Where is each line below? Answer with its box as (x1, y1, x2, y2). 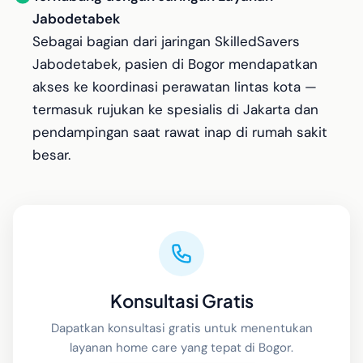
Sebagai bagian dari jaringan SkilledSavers (32, 32, 300, 50)
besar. (32, 146, 70, 164)
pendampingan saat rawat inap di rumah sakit (32, 123, 327, 141)
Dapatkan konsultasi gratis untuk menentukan (50, 320, 313, 336)
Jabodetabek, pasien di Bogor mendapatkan (32, 55, 318, 73)
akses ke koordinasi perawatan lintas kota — (32, 78, 317, 96)
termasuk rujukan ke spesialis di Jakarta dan (32, 100, 318, 118)
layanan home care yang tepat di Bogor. (70, 340, 293, 356)
